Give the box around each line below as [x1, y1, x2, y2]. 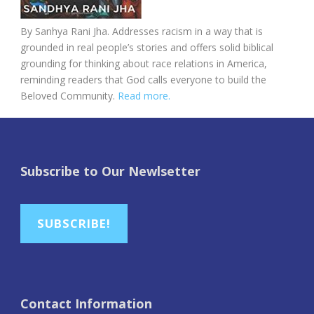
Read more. [118, 88, 170, 102]
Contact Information [20, 294, 152, 312]
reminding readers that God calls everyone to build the [20, 72, 266, 86]
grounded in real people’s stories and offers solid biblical [20, 40, 273, 54]
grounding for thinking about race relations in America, [20, 56, 267, 70]
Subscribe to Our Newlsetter [20, 162, 200, 179]
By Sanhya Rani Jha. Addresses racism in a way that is [20, 24, 263, 38]
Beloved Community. [20, 88, 118, 102]
